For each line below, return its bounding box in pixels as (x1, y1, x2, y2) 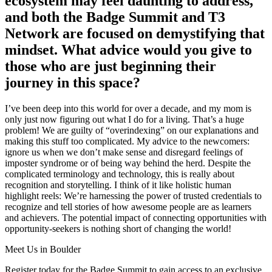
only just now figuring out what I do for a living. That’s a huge (5, 114, 244, 125)
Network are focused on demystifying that (5, 25, 265, 42)
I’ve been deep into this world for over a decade (5, 103, 188, 114)
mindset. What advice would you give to (5, 42, 252, 58)
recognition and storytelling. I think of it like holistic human (5, 180, 231, 191)
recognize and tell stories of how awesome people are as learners (5, 202, 251, 212)
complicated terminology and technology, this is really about (5, 169, 234, 180)
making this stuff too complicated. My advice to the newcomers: (5, 136, 250, 147)
